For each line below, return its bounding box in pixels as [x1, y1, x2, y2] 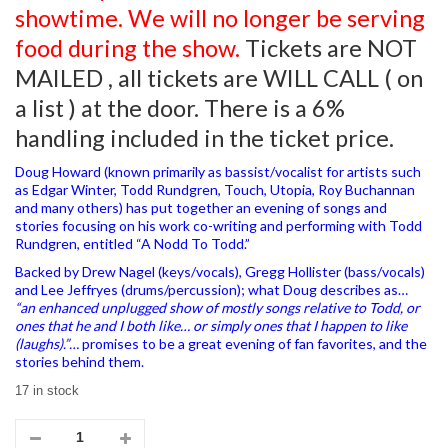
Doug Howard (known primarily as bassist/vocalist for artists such [15, 162, 421, 180]
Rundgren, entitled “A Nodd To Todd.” [15, 234, 250, 252]
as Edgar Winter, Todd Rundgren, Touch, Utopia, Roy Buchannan [15, 180, 415, 198]
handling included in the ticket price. [15, 123, 394, 152]
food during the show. [15, 33, 240, 62]
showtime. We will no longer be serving [15, 3, 425, 32]
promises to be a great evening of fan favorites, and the [79, 334, 427, 352]
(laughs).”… [15, 334, 79, 352]
